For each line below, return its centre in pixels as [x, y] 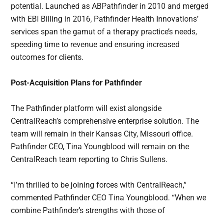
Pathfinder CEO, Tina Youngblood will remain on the [100, 147]
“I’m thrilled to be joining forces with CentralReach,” [99, 185]
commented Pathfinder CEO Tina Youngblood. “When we [109, 198]
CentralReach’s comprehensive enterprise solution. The [105, 121]
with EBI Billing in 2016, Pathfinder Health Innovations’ [105, 19]
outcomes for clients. [47, 57]
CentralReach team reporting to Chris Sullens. [89, 160]
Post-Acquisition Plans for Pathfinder [77, 83]
